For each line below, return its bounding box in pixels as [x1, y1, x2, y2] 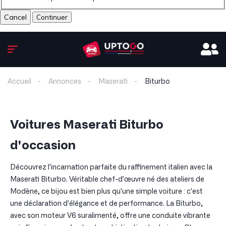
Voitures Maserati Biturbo [10, 119, 163, 131]
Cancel [4, 12, 27, 22]
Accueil [8, 78, 31, 85]
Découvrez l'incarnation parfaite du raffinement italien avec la [10, 163, 212, 171]
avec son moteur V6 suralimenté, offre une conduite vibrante [10, 212, 210, 219]
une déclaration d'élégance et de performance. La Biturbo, [10, 200, 203, 207]
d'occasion [10, 139, 76, 152]
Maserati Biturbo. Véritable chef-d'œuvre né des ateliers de [10, 176, 204, 183]
